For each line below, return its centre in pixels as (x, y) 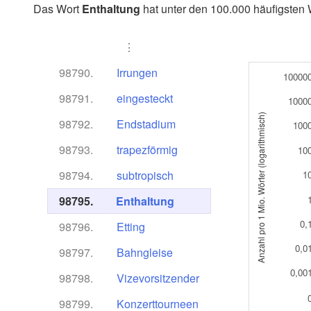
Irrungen (137, 73)
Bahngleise (145, 252)
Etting (131, 227)
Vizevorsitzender (158, 278)
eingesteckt (145, 98)
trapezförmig (147, 150)
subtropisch (145, 175)
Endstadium (146, 124)
